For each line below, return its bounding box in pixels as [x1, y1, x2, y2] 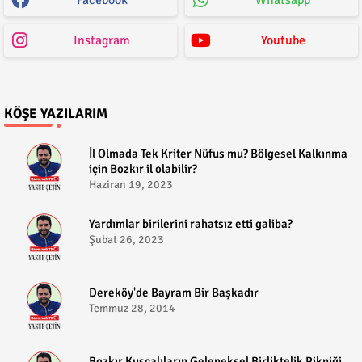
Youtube [260, 32, 305, 48]
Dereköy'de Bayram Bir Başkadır [89, 284, 259, 300]
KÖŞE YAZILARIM [4, 104, 107, 122]
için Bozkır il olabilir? [89, 161, 197, 176]
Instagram [74, 32, 130, 48]
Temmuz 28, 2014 [89, 301, 175, 315]
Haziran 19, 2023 [89, 177, 173, 192]
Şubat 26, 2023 [89, 232, 164, 246]
